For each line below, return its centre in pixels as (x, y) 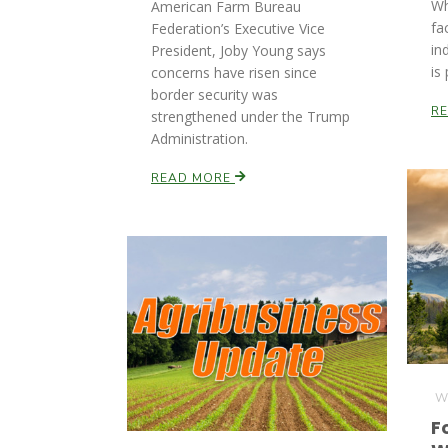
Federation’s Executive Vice (238, 28)
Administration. (199, 138)
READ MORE (193, 178)
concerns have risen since (234, 72)
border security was (214, 94)
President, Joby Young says (238, 50)
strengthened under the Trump (250, 116)
